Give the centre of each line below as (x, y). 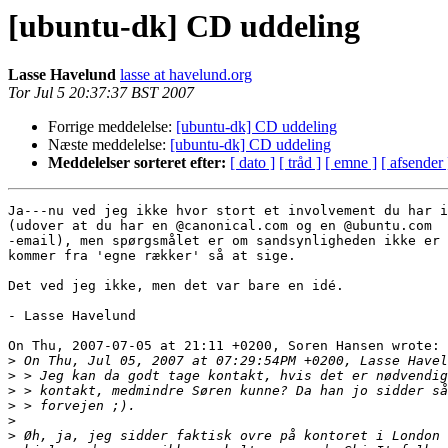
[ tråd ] (300, 163)
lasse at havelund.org (186, 75)
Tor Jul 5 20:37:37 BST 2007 (101, 93)
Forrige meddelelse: (112, 127)
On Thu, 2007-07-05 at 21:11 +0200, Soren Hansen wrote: (224, 346)
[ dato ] (252, 163)
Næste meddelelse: (109, 145)
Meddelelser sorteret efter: (137, 163)
